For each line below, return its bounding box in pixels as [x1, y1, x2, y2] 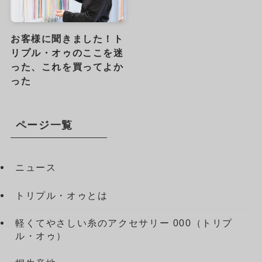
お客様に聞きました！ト [10, 33, 124, 44]
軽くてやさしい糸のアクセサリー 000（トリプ [15, 217, 233, 228]
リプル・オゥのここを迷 [10, 47, 124, 58]
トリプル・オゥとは [15, 189, 108, 201]
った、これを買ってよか [10, 61, 124, 73]
